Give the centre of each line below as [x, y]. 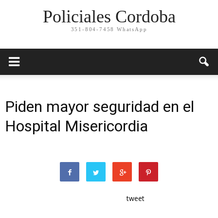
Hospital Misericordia [76, 126]
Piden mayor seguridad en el [100, 107]
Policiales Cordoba [109, 17]
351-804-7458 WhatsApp [109, 29]
